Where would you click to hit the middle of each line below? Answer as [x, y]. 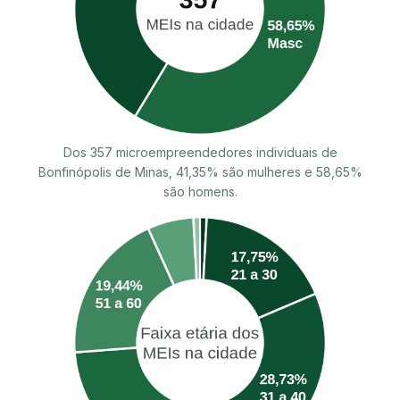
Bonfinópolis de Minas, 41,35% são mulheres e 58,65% [200, 171]
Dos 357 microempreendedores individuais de [200, 152]
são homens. [200, 191]
